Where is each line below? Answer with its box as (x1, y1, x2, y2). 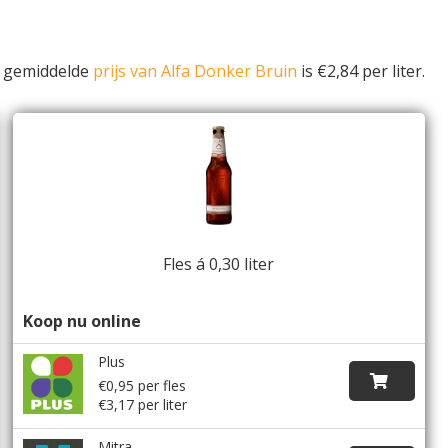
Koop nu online (23, 309, 142, 332)
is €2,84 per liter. (297, 59, 425, 82)
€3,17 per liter (98, 394, 188, 414)
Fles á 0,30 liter (163, 252, 275, 275)
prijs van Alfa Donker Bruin (93, 59, 297, 82)
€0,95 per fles (98, 375, 187, 395)
